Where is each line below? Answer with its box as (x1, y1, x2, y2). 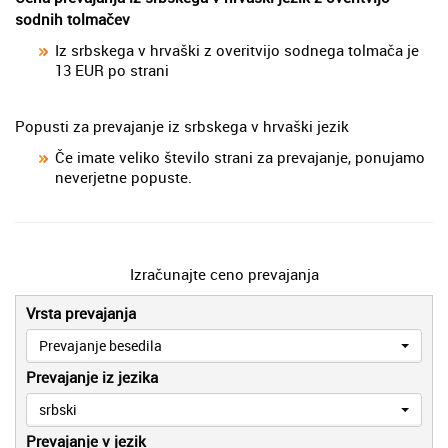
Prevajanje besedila (39, 335, 162, 355)
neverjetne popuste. (55, 166, 192, 187)
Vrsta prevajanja (26, 302, 136, 323)
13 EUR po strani (55, 59, 169, 80)
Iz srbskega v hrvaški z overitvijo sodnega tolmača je (55, 39, 419, 60)
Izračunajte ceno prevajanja (129, 263, 319, 284)
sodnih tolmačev (15, 8, 130, 29)
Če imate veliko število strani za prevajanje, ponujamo (55, 146, 425, 167)
